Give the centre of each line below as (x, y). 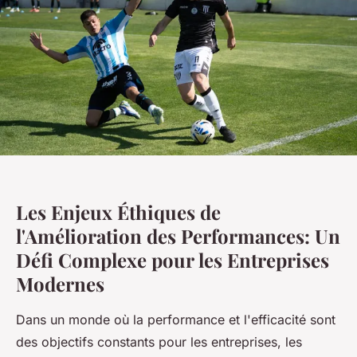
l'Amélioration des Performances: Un (178, 236)
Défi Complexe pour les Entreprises (173, 260)
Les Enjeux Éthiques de (118, 212)
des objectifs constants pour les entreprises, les (159, 342)
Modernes (60, 284)
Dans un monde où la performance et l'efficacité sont (176, 320)
